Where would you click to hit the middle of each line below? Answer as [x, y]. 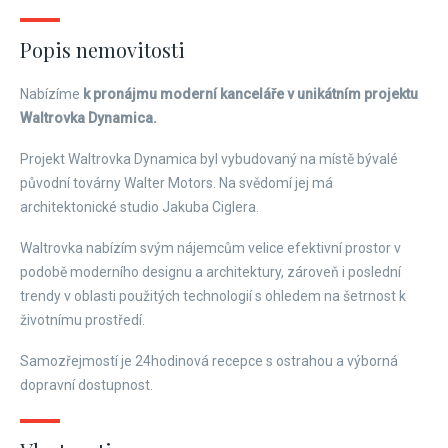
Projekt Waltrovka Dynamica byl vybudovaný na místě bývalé [209, 159]
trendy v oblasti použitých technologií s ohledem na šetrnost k [213, 296]
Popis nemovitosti [102, 49]
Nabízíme [51, 94]
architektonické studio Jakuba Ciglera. [139, 207]
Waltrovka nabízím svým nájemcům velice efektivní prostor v [210, 248]
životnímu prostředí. [82, 320]
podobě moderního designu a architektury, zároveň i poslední [210, 272]
